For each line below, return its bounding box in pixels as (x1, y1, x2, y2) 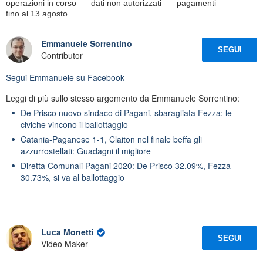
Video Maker (41, 238, 88, 250)
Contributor (41, 49, 83, 62)
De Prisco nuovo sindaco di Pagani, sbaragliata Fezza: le (21, 106, 232, 119)
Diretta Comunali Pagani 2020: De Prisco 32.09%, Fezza (21, 159, 231, 171)
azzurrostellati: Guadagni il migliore (21, 144, 151, 157)
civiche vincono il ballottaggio (21, 118, 128, 130)
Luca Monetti (41, 226, 94, 238)
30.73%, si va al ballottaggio (21, 171, 124, 183)
